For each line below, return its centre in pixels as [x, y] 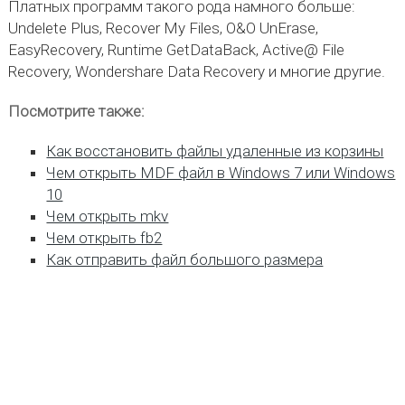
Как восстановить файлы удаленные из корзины [215, 151]
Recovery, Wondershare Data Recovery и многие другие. [196, 71]
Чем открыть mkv [108, 216]
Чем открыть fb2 [104, 238]
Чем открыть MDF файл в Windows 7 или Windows [221, 173]
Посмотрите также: [76, 111]
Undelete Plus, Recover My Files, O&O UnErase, [163, 28]
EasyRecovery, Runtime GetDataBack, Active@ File [176, 50]
